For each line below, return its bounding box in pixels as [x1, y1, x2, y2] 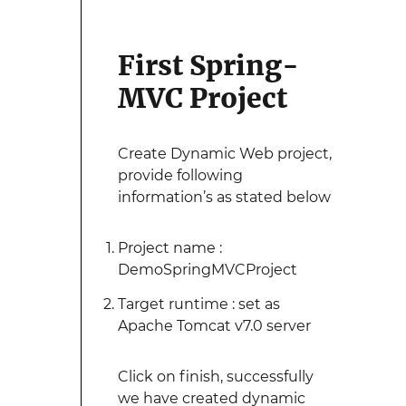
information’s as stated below [117, 188, 331, 206]
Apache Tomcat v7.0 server [117, 317, 311, 334]
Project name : [117, 239, 222, 256]
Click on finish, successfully [117, 368, 314, 385]
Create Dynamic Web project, [117, 145, 332, 162]
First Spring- [117, 48, 299, 82]
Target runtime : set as [117, 295, 280, 313]
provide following [117, 167, 243, 184]
